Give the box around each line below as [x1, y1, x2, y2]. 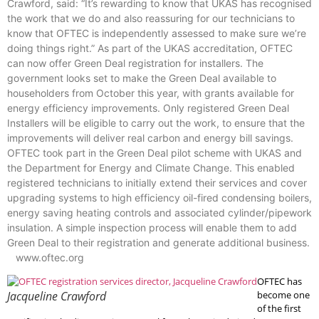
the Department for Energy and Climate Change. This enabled [7, 162, 295, 174]
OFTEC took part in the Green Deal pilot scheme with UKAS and [7, 147, 302, 159]
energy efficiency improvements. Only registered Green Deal [7, 102, 289, 114]
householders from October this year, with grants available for [7, 87, 294, 99]
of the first [257, 302, 301, 315]
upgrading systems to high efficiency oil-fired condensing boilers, [7, 192, 312, 204]
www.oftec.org [7, 251, 84, 263]
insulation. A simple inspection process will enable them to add [7, 221, 297, 234]
